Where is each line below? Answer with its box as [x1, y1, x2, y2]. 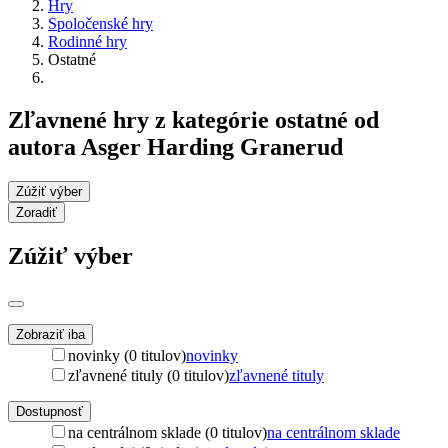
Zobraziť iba [16, 326, 85, 342]
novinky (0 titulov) [68, 346, 186, 364]
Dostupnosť [16, 403, 83, 419]
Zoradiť [16, 204, 57, 220]
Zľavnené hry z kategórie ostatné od [8, 106, 379, 133]
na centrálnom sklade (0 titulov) [68, 423, 267, 441]
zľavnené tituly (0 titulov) [68, 366, 229, 384]
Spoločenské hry [48, 14, 153, 32]
